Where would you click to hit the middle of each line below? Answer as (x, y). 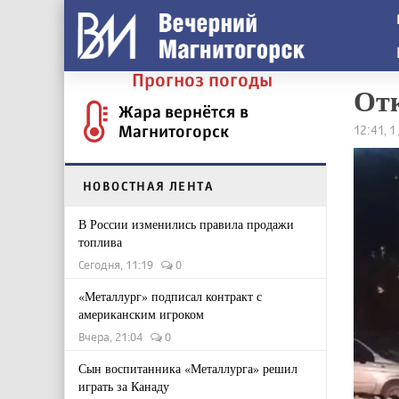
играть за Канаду (124, 386)
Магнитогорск (174, 131)
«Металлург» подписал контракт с (170, 296)
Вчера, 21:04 (114, 337)
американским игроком (141, 314)
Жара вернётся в (183, 111)
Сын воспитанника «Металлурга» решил (188, 368)
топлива (100, 242)
